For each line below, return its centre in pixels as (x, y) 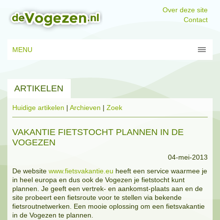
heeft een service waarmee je (160, 171)
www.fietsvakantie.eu (81, 171)
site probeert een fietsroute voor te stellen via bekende (97, 198)
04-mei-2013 (188, 157)
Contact (196, 20)
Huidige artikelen (38, 108)
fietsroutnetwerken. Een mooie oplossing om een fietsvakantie (109, 206)
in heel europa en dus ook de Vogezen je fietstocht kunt (98, 180)
